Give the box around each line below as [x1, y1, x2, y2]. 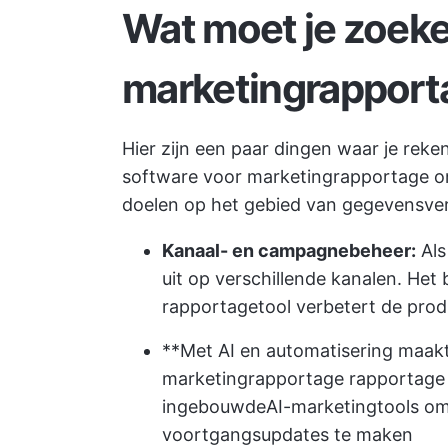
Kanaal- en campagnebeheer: [162, 240, 416, 261]
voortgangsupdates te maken [162, 424, 413, 445]
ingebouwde [162, 396, 266, 417]
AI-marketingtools [266, 396, 419, 417]
